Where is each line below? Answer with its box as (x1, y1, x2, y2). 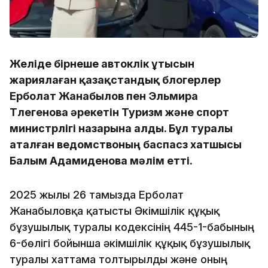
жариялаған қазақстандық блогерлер (10, 73, 221, 86)
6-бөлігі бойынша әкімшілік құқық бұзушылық (10, 236, 250, 249)
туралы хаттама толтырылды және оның (10, 252, 227, 266)
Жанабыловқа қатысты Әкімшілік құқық (10, 204, 220, 217)
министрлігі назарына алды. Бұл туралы (10, 121, 233, 135)
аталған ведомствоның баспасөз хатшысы (10, 138, 242, 151)
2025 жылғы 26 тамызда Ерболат (10, 188, 184, 201)
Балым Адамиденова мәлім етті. (10, 154, 193, 167)
